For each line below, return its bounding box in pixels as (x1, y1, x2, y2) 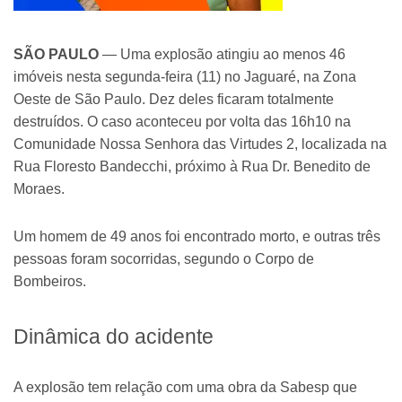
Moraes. (13, 181, 65, 197)
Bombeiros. (13, 274, 86, 289)
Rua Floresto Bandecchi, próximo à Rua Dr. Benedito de (13, 159, 371, 174)
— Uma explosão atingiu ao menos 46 (99, 47, 345, 62)
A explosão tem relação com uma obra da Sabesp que (13, 380, 357, 396)
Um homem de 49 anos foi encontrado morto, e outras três (13, 229, 380, 244)
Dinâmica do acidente (13, 325, 214, 349)
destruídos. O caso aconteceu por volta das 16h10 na (13, 114, 351, 129)
